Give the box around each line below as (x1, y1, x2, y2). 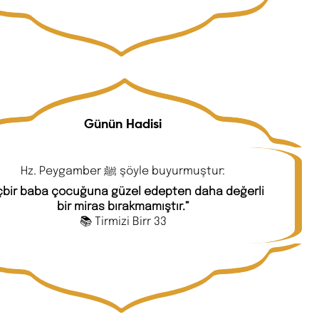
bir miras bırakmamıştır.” (56, 198, 189, 214)
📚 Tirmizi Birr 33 (79, 213, 167, 229)
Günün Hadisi (84, 117, 162, 131)
